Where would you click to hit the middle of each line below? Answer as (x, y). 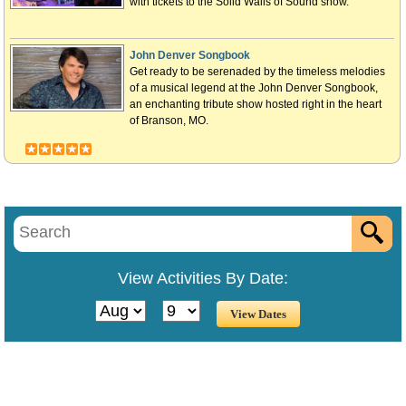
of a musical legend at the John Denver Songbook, (254, 88)
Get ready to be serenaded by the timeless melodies (257, 72)
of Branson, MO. (169, 121)
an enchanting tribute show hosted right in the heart (256, 104)
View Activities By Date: (203, 278)
